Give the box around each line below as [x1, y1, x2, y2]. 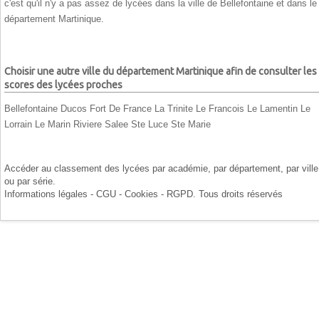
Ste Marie [171, 118, 211, 130]
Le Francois [196, 103, 244, 114]
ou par [4, 175, 33, 187]
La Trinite [155, 103, 193, 114]
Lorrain [4, 118, 32, 130]
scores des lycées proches [4, 79, 122, 91]
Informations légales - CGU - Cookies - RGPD [4, 188, 193, 199]
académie [168, 162, 208, 174]
